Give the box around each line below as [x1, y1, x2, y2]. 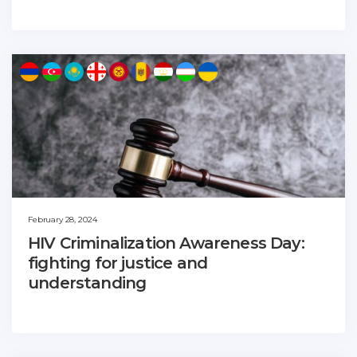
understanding [28, 273, 147, 292]
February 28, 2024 [28, 214, 97, 225]
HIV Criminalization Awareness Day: [28, 233, 304, 253]
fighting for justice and [28, 253, 208, 273]
